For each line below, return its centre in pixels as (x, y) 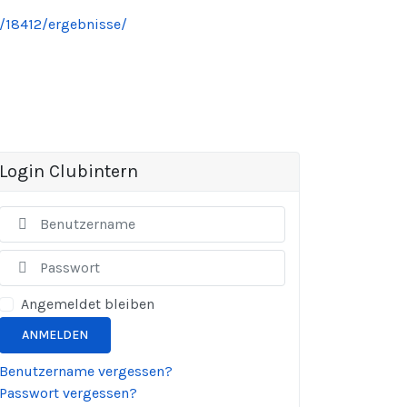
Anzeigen (313, 259)
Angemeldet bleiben (88, 303)
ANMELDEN (55, 335)
